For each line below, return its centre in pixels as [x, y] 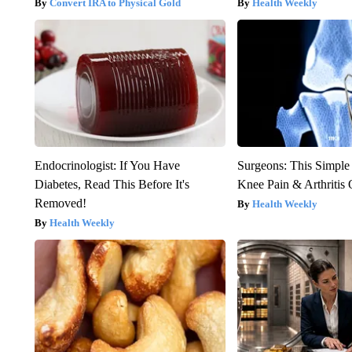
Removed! [60, 203]
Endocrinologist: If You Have [107, 166]
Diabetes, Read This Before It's [112, 185]
